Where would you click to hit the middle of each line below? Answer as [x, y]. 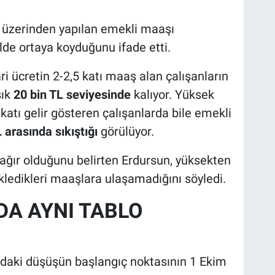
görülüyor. [126, 131]
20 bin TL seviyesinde [72, 94]
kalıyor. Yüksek [172, 94]
